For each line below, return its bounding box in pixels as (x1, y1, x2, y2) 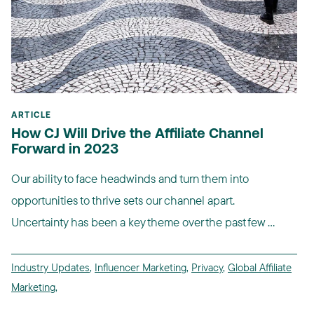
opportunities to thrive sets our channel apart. (11, 193, 235, 208)
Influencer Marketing (95, 261, 186, 275)
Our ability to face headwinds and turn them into (11, 171, 249, 186)
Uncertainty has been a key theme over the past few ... (11, 214, 275, 230)
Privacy (191, 261, 223, 275)
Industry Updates (11, 261, 90, 275)
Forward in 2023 (11, 143, 118, 158)
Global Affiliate (228, 261, 292, 275)
